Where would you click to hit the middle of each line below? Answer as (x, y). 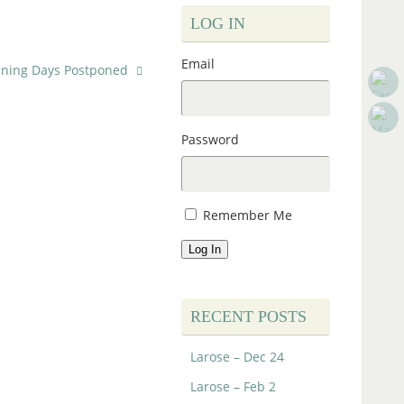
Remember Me (248, 216)
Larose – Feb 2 (233, 387)
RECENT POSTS (248, 317)
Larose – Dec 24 (237, 357)
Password (210, 140)
